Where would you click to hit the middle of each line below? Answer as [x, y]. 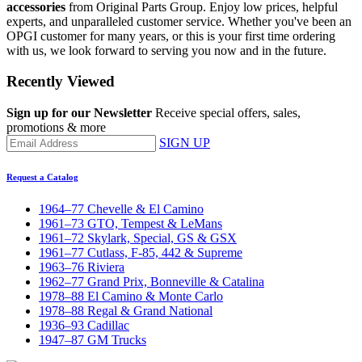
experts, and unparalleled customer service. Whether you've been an [179, 21]
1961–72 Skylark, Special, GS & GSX [138, 238]
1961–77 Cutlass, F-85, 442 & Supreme [141, 252]
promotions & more [56, 128]
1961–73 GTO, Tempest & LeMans [130, 223]
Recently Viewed [61, 82]
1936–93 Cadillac [84, 325]
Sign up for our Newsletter [79, 113]
